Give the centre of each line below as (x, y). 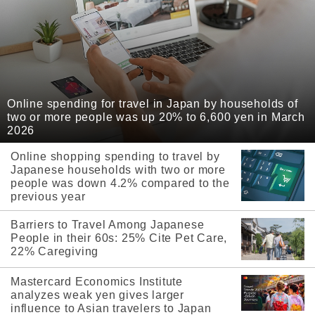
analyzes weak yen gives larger (98, 295)
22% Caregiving (55, 252)
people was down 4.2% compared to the (120, 184)
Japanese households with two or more (118, 170)
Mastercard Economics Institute (97, 282)
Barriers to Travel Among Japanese (108, 225)
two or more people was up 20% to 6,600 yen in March (156, 117)
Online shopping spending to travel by (115, 157)
